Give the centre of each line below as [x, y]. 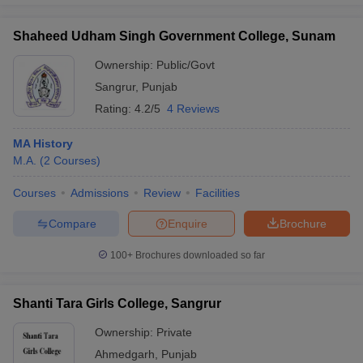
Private [174, 332]
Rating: [115, 109]
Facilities [218, 193]
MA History [43, 143]
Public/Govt [186, 65]
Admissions [100, 193]
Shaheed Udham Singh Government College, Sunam [174, 36]
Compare [72, 223]
